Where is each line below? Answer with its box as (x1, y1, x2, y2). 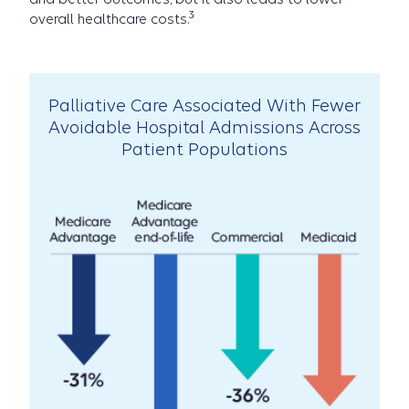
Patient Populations (121, 139, 288, 159)
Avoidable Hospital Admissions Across (48, 117, 361, 137)
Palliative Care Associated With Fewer (48, 95, 361, 115)
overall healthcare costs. (29, 10, 189, 27)
